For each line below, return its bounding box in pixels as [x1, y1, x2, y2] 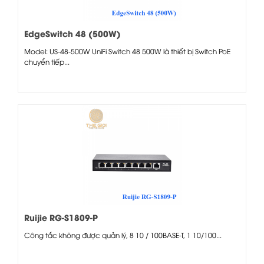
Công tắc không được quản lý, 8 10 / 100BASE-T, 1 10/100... [24, 229, 222, 240]
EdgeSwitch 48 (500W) [24, 27, 121, 39]
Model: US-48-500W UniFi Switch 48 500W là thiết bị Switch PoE [24, 45, 230, 56]
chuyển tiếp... [24, 56, 70, 67]
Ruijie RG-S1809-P [24, 210, 98, 223]
